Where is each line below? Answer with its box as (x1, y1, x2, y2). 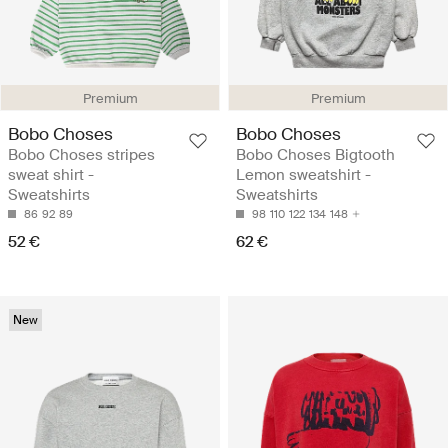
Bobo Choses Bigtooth (236, 145, 395, 166)
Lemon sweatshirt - (236, 165, 371, 186)
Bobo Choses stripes (8, 145, 155, 166)
